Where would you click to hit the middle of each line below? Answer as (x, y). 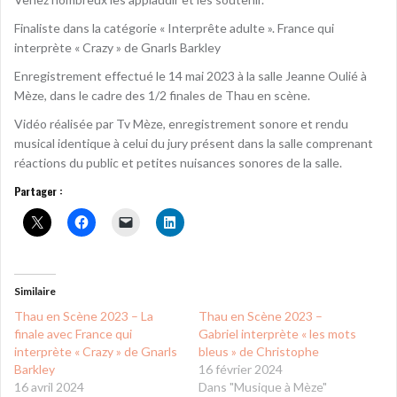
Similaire (35, 291)
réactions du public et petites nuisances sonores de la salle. (178, 162)
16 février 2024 (241, 369)
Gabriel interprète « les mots (277, 333)
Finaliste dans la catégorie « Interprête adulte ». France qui (174, 27)
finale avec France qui (73, 333)
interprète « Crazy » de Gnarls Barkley (117, 47)
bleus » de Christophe (259, 351)
